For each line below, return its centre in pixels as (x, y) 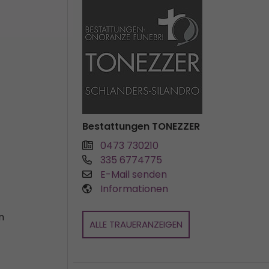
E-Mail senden (134, 174)
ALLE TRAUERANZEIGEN (136, 224)
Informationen (134, 189)
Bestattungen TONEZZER (141, 126)
